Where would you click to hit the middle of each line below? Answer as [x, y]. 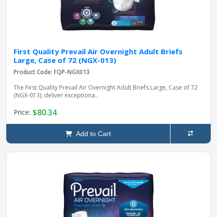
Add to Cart [91, 133]
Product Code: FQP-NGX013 [52, 72]
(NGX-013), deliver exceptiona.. [56, 95]
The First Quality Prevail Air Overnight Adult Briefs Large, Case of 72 [106, 87]
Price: [23, 112]
